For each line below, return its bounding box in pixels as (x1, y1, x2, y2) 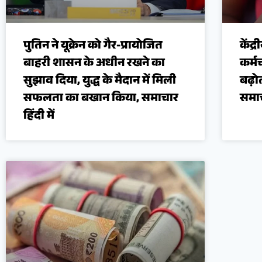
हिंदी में (23, 107, 54, 127)
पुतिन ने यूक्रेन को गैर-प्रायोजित (23, 37, 163, 57)
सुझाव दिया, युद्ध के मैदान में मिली (23, 72, 176, 92)
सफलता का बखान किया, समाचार (23, 89, 178, 110)
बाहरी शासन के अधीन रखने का (23, 54, 165, 75)
